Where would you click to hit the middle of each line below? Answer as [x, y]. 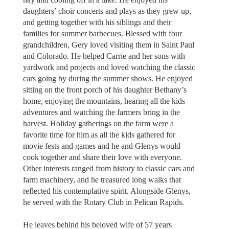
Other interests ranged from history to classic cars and [109, 168]
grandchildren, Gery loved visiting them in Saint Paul [108, 44]
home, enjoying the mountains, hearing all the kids [104, 101]
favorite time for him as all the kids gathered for [99, 134]
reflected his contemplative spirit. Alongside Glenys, [107, 191]
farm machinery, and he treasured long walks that [102, 179]
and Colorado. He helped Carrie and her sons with [104, 56]
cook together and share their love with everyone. [102, 157]
